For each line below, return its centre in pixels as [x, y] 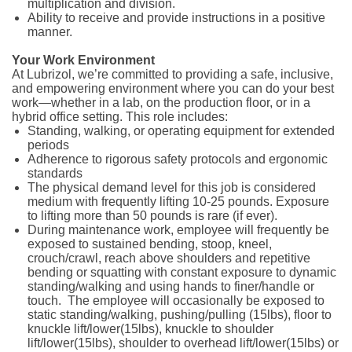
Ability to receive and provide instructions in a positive [176, 18]
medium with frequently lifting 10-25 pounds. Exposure [178, 202]
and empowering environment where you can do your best [173, 88]
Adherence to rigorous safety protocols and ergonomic [178, 159]
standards [55, 173]
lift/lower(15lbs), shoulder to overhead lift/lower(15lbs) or [183, 343]
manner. [50, 32]
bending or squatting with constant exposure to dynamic [182, 272]
